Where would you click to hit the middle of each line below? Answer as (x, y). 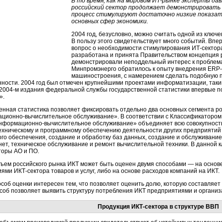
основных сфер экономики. (110, 21)
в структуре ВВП (193, 207)
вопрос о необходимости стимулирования (132, 48)
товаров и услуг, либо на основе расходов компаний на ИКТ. (135, 171)
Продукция (114, 207)
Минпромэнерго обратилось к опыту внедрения (139, 69)
